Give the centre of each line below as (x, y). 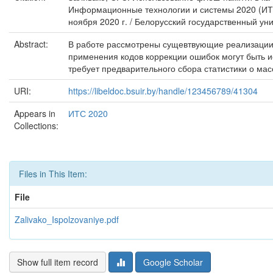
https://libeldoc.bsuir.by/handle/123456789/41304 (163, 91)
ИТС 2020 (88, 113)
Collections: (36, 126)
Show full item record (58, 262)
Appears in (35, 113)
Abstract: (32, 44)
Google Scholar (173, 262)
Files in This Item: (53, 174)
